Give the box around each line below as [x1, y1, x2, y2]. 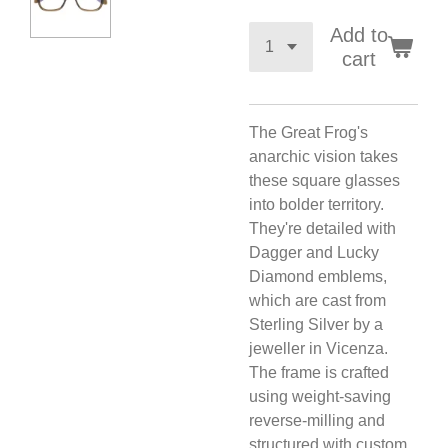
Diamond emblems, [249, 268, 387, 285]
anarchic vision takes [249, 148, 398, 165]
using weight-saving [249, 388, 391, 405]
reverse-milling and [249, 412, 385, 429]
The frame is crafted [249, 364, 389, 381]
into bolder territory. [249, 196, 384, 213]
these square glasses [249, 172, 400, 189]
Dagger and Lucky [249, 244, 379, 261]
